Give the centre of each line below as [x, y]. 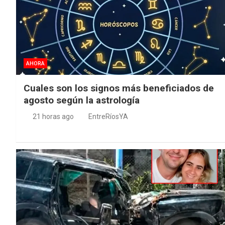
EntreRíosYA [108, 116]
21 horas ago [53, 116]
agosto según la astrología [82, 100]
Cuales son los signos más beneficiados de [119, 88]
